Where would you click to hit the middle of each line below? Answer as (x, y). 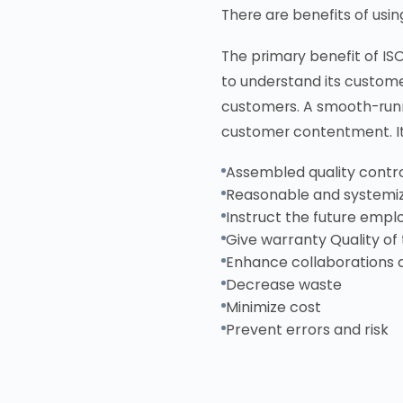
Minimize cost (273, 307)
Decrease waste (284, 285)
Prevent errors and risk (307, 330)
